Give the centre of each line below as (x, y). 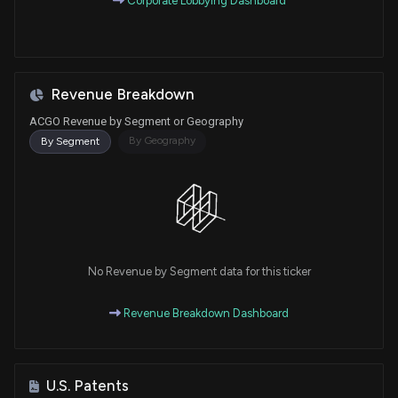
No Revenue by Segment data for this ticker (199, 272)
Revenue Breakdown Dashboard (205, 314)
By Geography (162, 141)
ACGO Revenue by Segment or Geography (136, 122)
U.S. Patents (88, 386)
